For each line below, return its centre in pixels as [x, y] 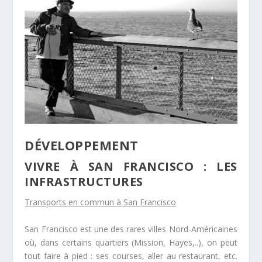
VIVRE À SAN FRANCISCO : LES [131, 167]
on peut [222, 242]
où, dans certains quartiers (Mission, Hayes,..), [116, 242]
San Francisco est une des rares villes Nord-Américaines [131, 229]
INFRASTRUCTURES [84, 182]
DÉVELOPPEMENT [82, 145]
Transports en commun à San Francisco [101, 202]
